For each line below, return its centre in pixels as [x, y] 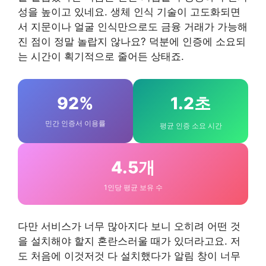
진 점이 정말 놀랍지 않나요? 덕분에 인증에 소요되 [132, 41]
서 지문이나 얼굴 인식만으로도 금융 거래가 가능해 [133, 26]
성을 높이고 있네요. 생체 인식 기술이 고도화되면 [129, 12]
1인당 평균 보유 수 [133, 188]
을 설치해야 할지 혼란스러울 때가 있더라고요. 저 [129, 241]
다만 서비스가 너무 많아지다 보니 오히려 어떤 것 [129, 227]
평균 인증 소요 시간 [191, 126]
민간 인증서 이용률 [75, 123]
